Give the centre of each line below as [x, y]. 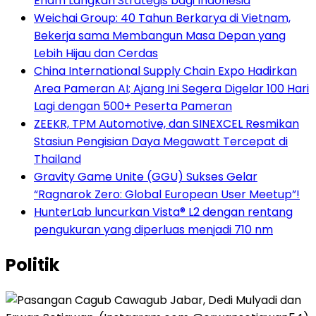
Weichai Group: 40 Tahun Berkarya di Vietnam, [162, 18]
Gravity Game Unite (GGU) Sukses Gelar [146, 176]
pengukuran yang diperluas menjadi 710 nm [153, 229]
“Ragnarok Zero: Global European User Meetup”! [167, 194]
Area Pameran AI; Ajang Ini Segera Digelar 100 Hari [171, 88]
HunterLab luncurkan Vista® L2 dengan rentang [163, 212]
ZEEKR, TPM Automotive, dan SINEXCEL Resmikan [166, 123]
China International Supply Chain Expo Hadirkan [165, 71]
